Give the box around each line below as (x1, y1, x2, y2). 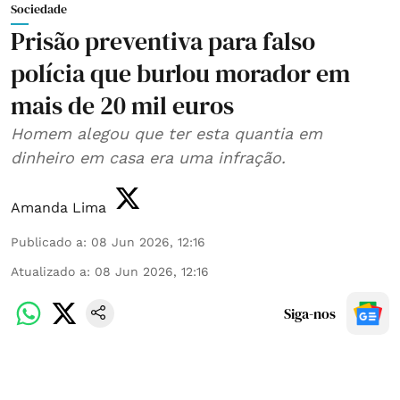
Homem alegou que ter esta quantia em (11, 123, 322, 143)
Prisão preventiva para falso (11, 23, 315, 58)
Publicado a (11, 234, 83, 249)
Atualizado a (11, 263, 87, 279)
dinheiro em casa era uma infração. (11, 147, 286, 167)
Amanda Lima (11, 198, 106, 216)
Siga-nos (284, 303, 336, 323)
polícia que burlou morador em (11, 55, 350, 90)
